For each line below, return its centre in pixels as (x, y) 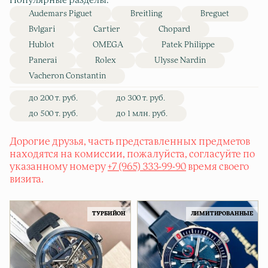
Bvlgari (42, 29)
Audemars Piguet (60, 14)
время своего (217, 167)
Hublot (42, 45)
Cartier (107, 29)
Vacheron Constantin (67, 76)
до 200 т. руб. (53, 98)
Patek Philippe (188, 45)
